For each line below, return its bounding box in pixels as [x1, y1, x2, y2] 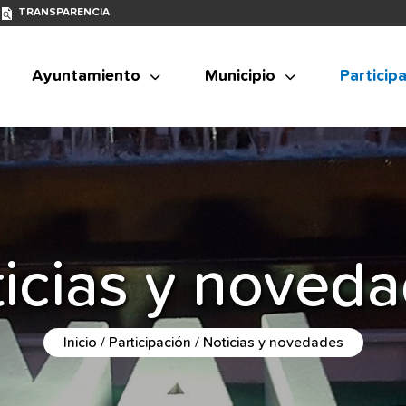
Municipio [205, 68, 275, 84]
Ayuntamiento [32, 68, 140, 84]
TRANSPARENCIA [18, 7, 110, 18]
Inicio [63, 335, 97, 350]
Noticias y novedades [202, 335, 343, 350]
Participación [108, 335, 191, 350]
